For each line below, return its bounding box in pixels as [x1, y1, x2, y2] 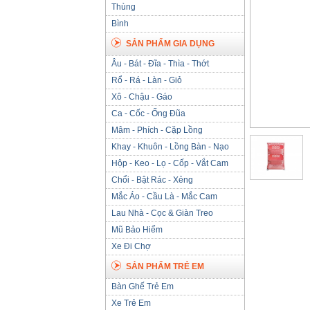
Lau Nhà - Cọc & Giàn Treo [111, 208, 213, 218]
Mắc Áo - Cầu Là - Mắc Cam [111, 192, 217, 201]
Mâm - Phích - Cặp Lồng [111, 125, 203, 135]
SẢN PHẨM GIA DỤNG [126, 39, 215, 48]
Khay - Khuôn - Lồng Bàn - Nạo [111, 142, 229, 152]
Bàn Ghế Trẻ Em [111, 282, 174, 291]
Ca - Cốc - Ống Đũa [111, 109, 185, 118]
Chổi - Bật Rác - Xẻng [111, 175, 193, 185]
